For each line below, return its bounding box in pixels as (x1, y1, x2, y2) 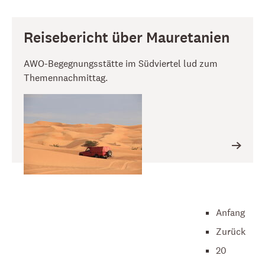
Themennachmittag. (24, 72, 108, 83)
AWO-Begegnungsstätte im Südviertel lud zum (24, 57, 218, 69)
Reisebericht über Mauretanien (24, 28, 230, 47)
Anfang (215, 206, 245, 218)
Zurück (215, 225, 245, 237)
